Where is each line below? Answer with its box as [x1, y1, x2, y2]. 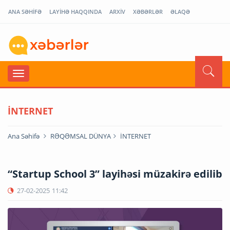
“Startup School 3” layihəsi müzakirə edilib [8, 166, 222, 181]
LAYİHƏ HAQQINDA [49, 8, 102, 15]
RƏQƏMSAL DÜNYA [50, 131, 111, 141]
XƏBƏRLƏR [133, 8, 163, 15]
